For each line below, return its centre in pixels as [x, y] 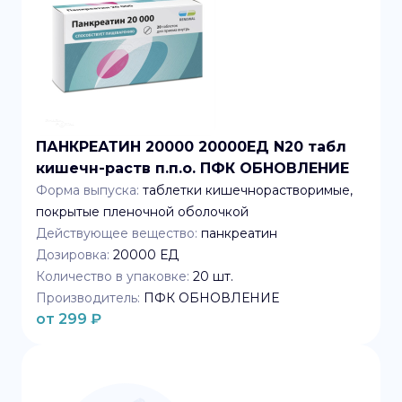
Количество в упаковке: [113, 276]
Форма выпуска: [87, 190]
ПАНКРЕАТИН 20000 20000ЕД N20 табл [191, 147]
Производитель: [88, 298]
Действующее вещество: [117, 233]
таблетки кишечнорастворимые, [248, 190]
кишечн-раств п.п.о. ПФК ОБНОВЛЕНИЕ [192, 168]
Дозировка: [73, 255]
